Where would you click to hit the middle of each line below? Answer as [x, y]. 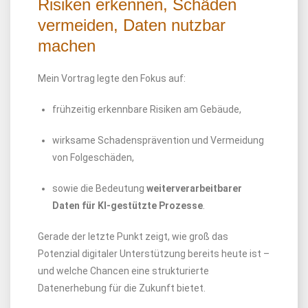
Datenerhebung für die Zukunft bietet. [122, 288]
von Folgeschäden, [93, 157]
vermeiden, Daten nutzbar [132, 25]
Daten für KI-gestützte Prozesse [128, 206]
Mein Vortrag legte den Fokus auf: [112, 78]
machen [67, 46]
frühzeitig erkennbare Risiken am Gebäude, [147, 109]
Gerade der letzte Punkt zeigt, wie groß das [133, 236]
